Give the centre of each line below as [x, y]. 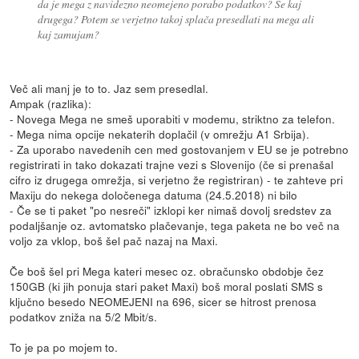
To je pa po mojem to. [64, 347]
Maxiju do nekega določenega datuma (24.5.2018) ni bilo [154, 195]
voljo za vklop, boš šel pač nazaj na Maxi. [114, 241]
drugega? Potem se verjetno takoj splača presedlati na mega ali [175, 19]
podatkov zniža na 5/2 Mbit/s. [84, 317]
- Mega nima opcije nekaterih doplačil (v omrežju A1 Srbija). [160, 134]
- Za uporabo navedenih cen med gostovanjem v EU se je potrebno [179, 149]
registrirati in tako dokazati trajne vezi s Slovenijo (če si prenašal [172, 165]
